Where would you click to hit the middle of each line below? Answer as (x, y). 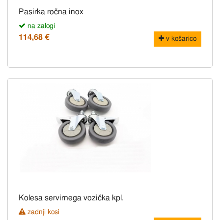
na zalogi (40, 26)
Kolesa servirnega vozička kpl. (71, 198)
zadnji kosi (42, 212)
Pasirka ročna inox (51, 12)
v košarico (180, 39)
